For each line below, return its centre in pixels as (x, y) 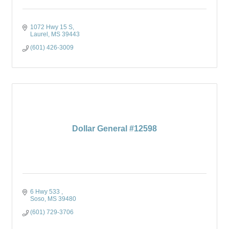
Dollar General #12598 (114, 129)
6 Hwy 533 (46, 192)
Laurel (39, 34)
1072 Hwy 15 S (51, 27)
